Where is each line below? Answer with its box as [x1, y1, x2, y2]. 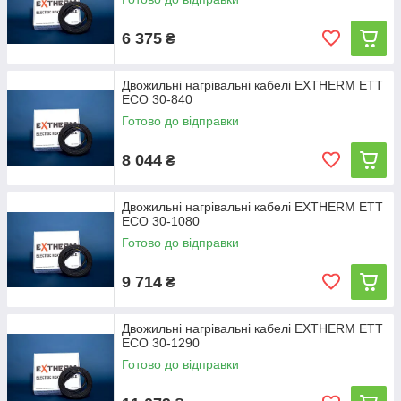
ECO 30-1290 [122, 336, 200, 350]
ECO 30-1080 [122, 214, 200, 228]
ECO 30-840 [122, 92, 192, 107]
